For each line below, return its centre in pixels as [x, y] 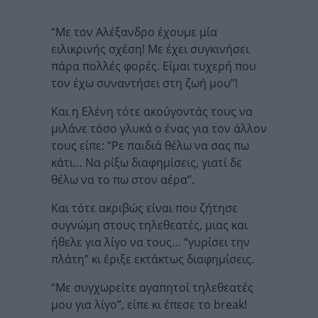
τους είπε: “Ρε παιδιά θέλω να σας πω [150, 145]
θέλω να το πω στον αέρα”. [123, 179]
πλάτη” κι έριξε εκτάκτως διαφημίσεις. [153, 259]
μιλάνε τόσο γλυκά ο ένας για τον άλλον [159, 128]
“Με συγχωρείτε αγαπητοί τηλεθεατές [152, 287]
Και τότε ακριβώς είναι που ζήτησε [144, 208]
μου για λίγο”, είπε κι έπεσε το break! [149, 304]
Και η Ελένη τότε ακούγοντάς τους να [152, 111]
